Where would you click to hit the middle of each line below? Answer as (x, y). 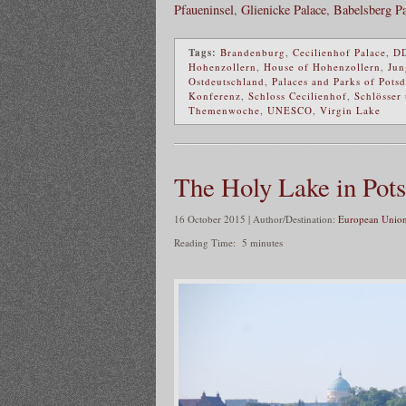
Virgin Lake (350, 111)
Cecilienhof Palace (339, 53)
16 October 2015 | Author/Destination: (256, 219)
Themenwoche (224, 111)
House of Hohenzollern (322, 67)
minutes (266, 243)
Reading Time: (207, 243)
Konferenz (215, 96)
